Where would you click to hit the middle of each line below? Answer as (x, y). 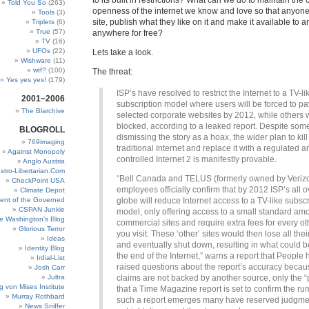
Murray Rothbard (38, 296)
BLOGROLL (42, 130)
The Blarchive (43, 111)
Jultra (56, 277)
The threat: (112, 72)
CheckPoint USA (38, 180)
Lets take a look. (123, 52)
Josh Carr (50, 267)
